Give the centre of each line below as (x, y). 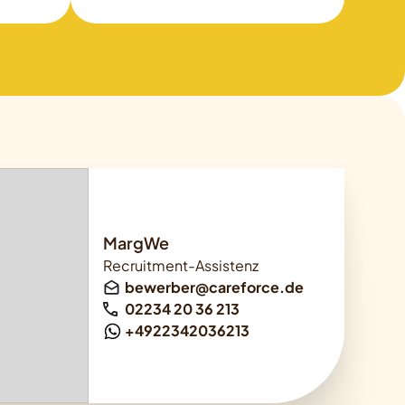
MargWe (137, 242)
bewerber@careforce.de (215, 287)
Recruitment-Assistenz (181, 265)
